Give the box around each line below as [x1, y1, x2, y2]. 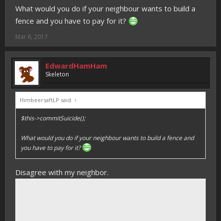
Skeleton [45, 70, 69, 78]
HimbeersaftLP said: [20, 96, 74, 104]
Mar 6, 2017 [15, 33, 48, 41]
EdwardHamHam [45, 61, 107, 71]
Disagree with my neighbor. [15, 167, 109, 177]
